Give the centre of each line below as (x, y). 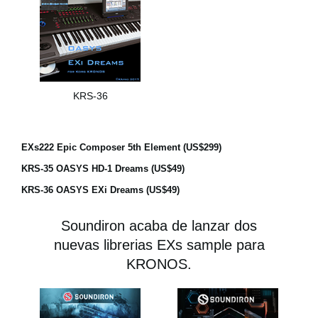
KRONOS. (159, 264)
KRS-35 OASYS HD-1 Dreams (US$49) (103, 169)
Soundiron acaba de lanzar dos (159, 226)
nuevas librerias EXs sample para (159, 245)
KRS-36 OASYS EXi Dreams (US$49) (100, 190)
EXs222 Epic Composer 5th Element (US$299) (121, 148)
